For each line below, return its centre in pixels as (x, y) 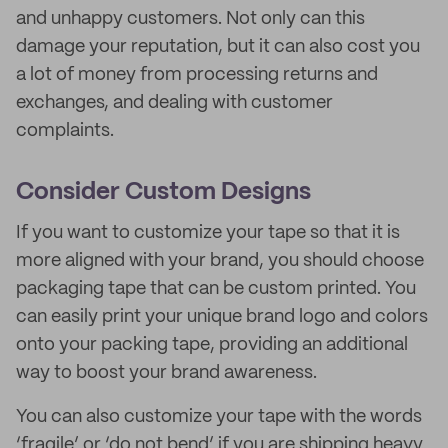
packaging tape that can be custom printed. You (216, 289)
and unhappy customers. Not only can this (190, 19)
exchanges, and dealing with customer (174, 103)
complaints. (65, 131)
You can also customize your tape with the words (219, 417)
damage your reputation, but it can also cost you (218, 47)
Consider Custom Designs (163, 192)
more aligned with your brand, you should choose (220, 261)
